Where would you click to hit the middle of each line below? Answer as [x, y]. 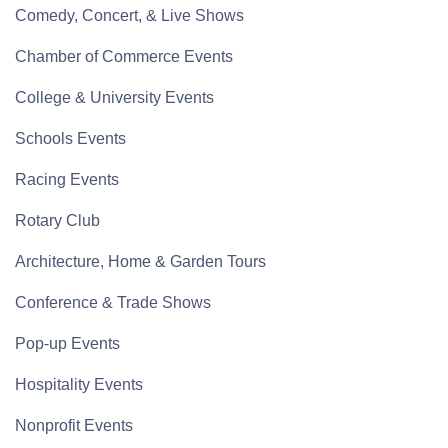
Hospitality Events [79, 385]
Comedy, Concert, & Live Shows [129, 16]
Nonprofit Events [74, 426]
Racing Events [67, 180]
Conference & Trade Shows [113, 303]
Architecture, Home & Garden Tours [140, 262]
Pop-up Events [67, 344]
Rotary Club [57, 221]
